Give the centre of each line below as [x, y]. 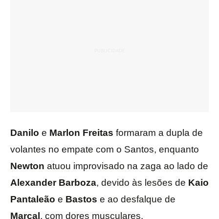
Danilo [25, 133]
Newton [27, 166]
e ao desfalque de [136, 199]
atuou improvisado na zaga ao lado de [126, 166]
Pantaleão [33, 199]
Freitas [98, 133]
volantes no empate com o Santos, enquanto [105, 150]
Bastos [81, 199]
